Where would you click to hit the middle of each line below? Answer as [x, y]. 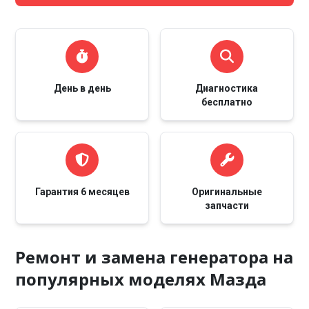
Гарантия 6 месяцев [82, 192]
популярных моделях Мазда [141, 279]
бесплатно [227, 102]
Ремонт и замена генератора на [154, 257]
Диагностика [227, 88]
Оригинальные [227, 192]
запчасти [227, 206]
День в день [82, 88]
